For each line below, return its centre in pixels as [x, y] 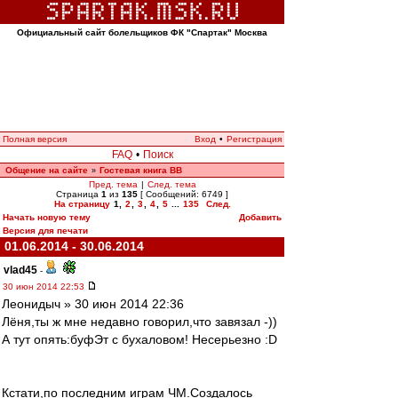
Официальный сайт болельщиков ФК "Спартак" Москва [142, 32]
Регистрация [254, 139]
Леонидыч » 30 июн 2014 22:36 [93, 304]
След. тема [171, 184]
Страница [79, 194]
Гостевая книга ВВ [141, 170]
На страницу [82, 204]
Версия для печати [45, 231]
